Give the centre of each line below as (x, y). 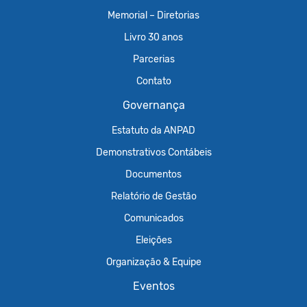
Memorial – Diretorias (153, 15)
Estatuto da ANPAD (153, 130)
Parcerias (153, 59)
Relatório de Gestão (153, 196)
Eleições (153, 240)
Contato (153, 81)
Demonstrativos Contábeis (153, 152)
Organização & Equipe (153, 262)
